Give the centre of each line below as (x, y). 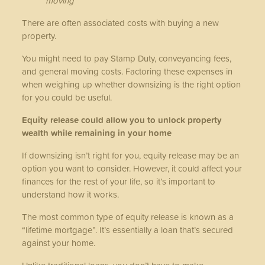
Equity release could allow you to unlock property (122, 119)
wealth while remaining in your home (97, 132)
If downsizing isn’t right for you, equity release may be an (131, 155)
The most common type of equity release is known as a (128, 216)
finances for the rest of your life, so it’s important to (119, 181)
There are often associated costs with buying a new (121, 22)
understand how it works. (71, 194)
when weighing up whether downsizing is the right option (132, 84)
